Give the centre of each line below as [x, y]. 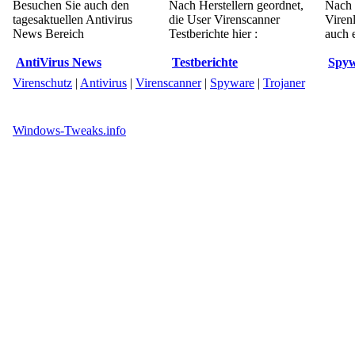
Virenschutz [42, 83]
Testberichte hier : [213, 34]
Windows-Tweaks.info [69, 130]
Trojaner [284, 83]
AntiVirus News [59, 62]
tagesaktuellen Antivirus [73, 19]
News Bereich [48, 34]
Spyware [232, 83]
